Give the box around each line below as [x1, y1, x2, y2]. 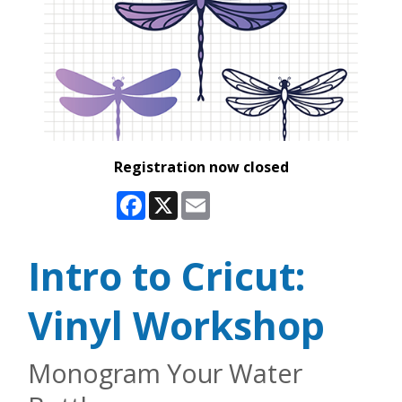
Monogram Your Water [28, 354, 302, 390]
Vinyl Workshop [28, 298, 325, 352]
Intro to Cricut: [28, 249, 305, 302]
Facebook [145, 188, 210, 208]
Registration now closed [113, 156, 289, 177]
